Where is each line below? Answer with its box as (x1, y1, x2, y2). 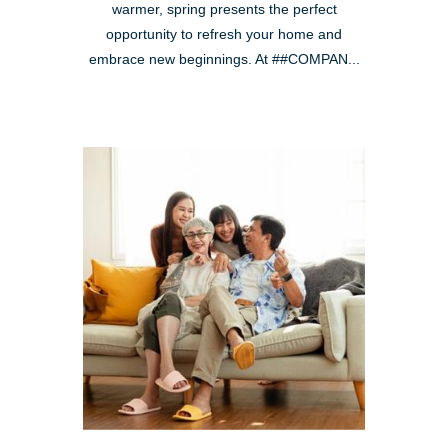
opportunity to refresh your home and (106, 27, 342, 43)
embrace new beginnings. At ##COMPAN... (88, 52, 360, 68)
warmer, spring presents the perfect (111, 2, 337, 18)
